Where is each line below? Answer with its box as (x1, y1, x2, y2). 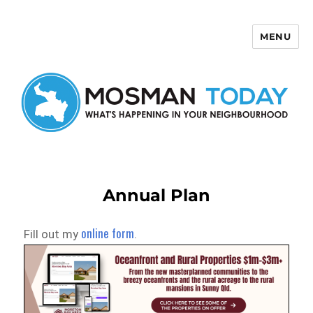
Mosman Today (14, 34, 102, 59)
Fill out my (24, 226, 82, 241)
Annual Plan (103, 184, 210, 205)
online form (81, 224, 135, 242)
